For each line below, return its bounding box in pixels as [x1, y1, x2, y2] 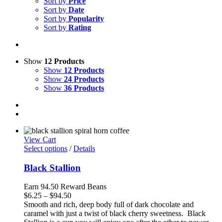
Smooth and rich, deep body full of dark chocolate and [24, 200, 194, 209]
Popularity [68, 14, 104, 23]
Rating [68, 23, 91, 32]
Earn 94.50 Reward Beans [24, 182, 107, 191]
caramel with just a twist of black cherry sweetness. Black [24, 209, 206, 218]
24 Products [64, 75, 104, 83]
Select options [24, 144, 67, 153]
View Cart [24, 135, 56, 144]
